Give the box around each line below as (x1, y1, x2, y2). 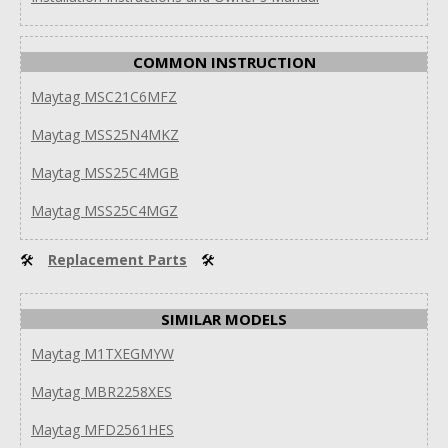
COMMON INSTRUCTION (132, 51, 316, 72)
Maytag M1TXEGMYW (31, 343, 174, 363)
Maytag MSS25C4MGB (31, 162, 179, 182)
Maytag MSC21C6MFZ (31, 86, 177, 106)
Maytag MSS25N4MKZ (31, 124, 179, 144)
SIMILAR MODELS (161, 308, 287, 329)
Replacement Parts (48, 249, 187, 269)
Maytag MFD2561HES (31, 419, 174, 439)
